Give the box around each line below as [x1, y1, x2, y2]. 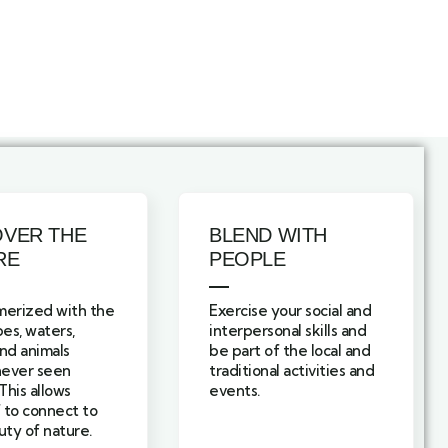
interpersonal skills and [209, 321, 366, 341]
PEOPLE [209, 248, 286, 271]
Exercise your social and [209, 301, 371, 321]
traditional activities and [209, 361, 374, 381]
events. [209, 381, 260, 401]
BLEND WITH [209, 224, 327, 247]
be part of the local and [209, 341, 370, 361]
